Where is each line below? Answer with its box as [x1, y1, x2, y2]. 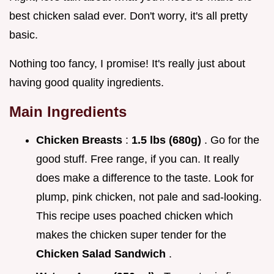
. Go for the [204, 134, 259, 147]
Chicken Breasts [36, 134, 125, 147]
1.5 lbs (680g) [131, 134, 204, 147]
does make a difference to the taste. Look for [36, 172, 254, 185]
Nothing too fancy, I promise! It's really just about [9, 57, 245, 70]
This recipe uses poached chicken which [36, 210, 233, 223]
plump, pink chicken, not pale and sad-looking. [36, 191, 262, 204]
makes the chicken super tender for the [36, 229, 226, 242]
